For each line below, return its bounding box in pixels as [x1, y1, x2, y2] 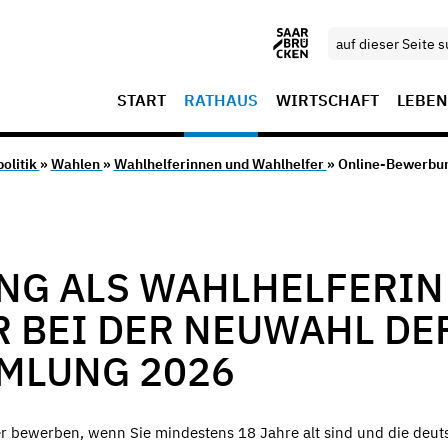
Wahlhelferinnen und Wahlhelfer [113, 155, 327, 174]
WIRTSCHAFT [276, 90, 379, 110]
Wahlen [50, 155, 103, 174]
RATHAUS [184, 90, 258, 110]
